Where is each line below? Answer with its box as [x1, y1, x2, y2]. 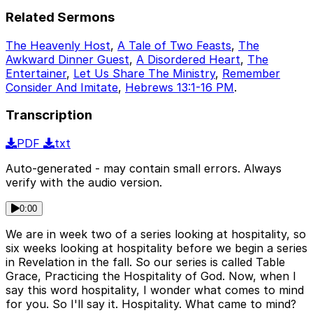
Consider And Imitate [6, 80, 118, 94]
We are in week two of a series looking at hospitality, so [6, 227, 306, 242]
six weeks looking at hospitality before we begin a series [6, 241, 307, 256]
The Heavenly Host [6, 38, 110, 52]
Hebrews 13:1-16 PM [125, 80, 234, 94]
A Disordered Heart [136, 52, 240, 66]
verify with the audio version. [6, 175, 162, 190]
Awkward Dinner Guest [6, 52, 129, 66]
